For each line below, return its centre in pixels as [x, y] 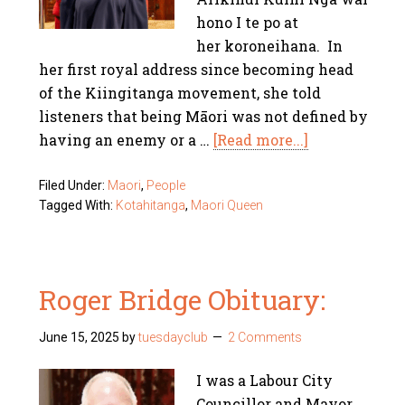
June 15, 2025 [80, 337]
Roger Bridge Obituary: [183, 300]
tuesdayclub [174, 337]
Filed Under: [74, 185]
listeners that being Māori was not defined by [204, 116]
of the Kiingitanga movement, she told [180, 93]
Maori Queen [227, 205]
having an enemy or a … [127, 140]
